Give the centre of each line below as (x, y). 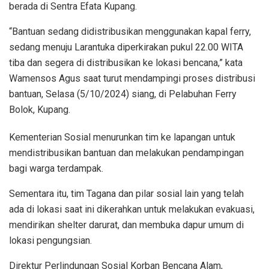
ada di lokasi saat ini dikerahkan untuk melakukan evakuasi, (132, 210)
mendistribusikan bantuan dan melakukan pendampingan (126, 153)
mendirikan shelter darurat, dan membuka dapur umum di (126, 225)
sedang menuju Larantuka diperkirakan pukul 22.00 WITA (126, 47)
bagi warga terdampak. (56, 169)
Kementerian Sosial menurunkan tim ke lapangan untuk (122, 138)
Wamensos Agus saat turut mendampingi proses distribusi (132, 79)
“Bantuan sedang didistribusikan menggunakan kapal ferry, (130, 32)
